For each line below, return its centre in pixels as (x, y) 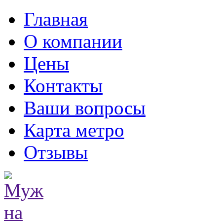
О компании (73, 41)
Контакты (63, 86)
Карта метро (74, 130)
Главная (56, 19)
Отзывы (56, 152)
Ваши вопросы (85, 108)
